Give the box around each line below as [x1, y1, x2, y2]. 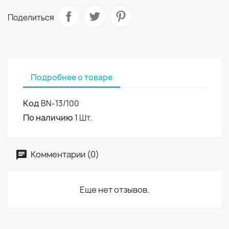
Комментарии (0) [29, 148, 99, 160]
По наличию [23, 112, 73, 123]
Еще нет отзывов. [80, 184, 149, 195]
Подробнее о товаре [31, 72, 112, 83]
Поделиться [8, 12, 54, 23]
